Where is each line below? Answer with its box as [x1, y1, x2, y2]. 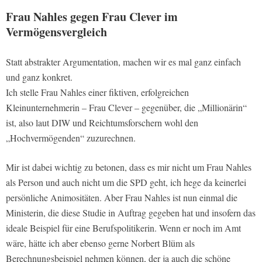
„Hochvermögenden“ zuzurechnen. [6, 132, 136, 144]
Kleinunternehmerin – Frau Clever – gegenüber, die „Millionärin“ [6, 101, 247, 114]
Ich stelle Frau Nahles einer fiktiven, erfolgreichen [6, 86, 189, 99]
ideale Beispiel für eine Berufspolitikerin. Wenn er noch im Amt [6, 222, 241, 235]
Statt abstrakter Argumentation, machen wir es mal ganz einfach [6, 56, 241, 68]
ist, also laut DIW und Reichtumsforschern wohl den [6, 116, 198, 129]
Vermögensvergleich [6, 23, 107, 41]
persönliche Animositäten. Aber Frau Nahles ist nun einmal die [6, 191, 237, 204]
